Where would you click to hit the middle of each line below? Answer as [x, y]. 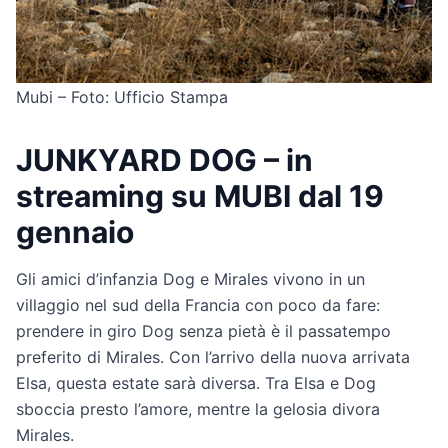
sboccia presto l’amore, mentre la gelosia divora [198, 408]
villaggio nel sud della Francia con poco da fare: [198, 304]
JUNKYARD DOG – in [164, 159]
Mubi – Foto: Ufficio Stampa [122, 96]
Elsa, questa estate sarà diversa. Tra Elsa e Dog [196, 382]
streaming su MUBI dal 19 [200, 195]
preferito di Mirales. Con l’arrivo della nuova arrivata [213, 356]
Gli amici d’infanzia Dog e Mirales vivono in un [190, 278]
